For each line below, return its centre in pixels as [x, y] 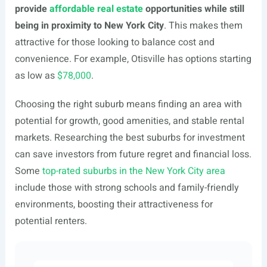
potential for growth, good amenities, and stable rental [129, 121]
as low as [36, 76]
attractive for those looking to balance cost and [114, 42]
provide [32, 9]
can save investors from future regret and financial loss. [133, 154]
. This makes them [203, 26]
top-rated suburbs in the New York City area [133, 171]
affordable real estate [96, 9]
